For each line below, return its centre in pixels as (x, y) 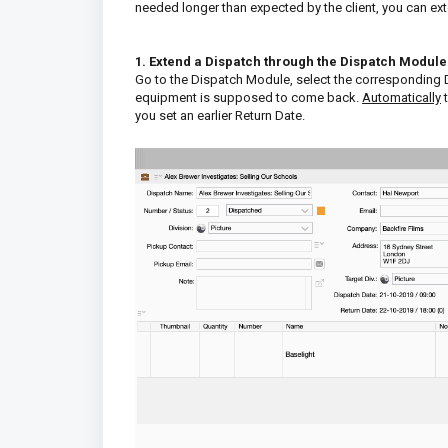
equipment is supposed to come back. (248, 97)
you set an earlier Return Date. (221, 115)
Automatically (401, 97)
